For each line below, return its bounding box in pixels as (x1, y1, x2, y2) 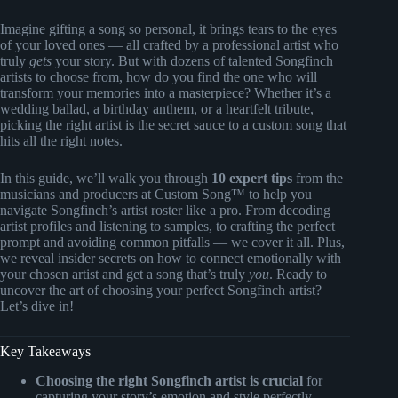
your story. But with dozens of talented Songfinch (52, 52, 333, 68)
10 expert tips (211, 170, 292, 186)
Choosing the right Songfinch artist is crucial (36, 372, 303, 388)
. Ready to (269, 266, 327, 282)
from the (292, 170, 343, 186)
